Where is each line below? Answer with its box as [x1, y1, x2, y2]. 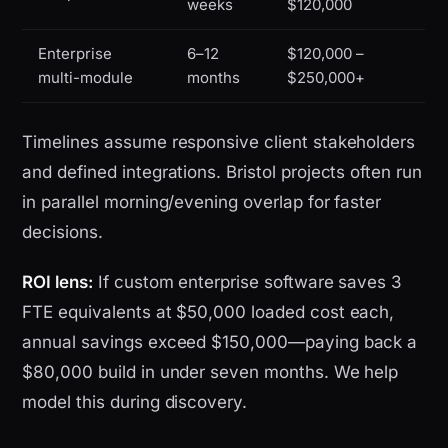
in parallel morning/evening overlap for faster [22, 192, 382, 213]
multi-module [38, 68, 133, 88]
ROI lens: [22, 272, 93, 293]
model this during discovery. [22, 392, 248, 413]
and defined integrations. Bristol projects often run [22, 162, 422, 183]
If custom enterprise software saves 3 [92, 272, 403, 293]
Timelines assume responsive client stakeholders [22, 132, 416, 153]
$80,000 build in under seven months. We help [22, 362, 399, 383]
